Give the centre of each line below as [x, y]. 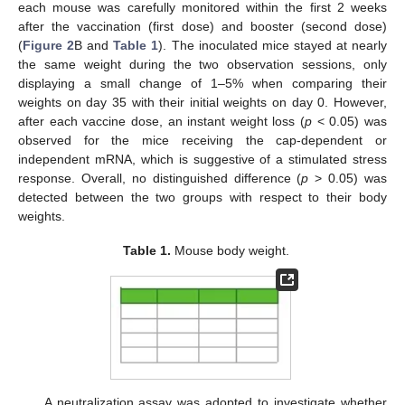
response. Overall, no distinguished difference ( [160, 178]
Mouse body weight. [231, 250]
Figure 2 [49, 45]
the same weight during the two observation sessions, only [202, 64]
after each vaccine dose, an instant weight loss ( [162, 121]
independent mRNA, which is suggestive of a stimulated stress [202, 159]
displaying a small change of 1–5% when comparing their [202, 83]
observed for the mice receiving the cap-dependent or [202, 140]
